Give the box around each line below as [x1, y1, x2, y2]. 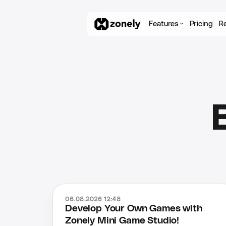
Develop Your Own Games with [65, 204, 202, 214]
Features [149, 20, 179, 28]
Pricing [189, 20, 213, 28]
